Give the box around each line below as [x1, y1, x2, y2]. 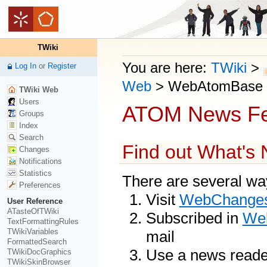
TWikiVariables [7, 226, 58, 236]
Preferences [16, 181, 61, 190]
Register [47, 61, 76, 71]
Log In [14, 61, 36, 71]
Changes [16, 145, 49, 154]
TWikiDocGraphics [7, 247, 72, 256]
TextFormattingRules [7, 216, 79, 226]
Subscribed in [145, 209, 243, 226]
